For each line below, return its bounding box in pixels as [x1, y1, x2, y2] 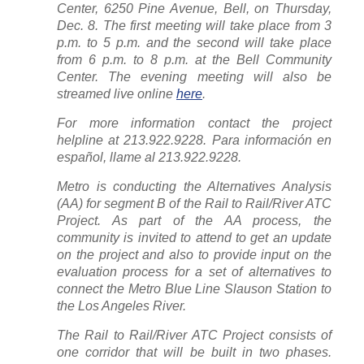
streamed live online [57, 86, 176, 101]
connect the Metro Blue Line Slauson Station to [57, 281, 331, 296]
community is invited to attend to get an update [57, 230, 331, 245]
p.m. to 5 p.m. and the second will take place [57, 35, 331, 50]
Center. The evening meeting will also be [57, 69, 331, 84]
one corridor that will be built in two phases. [57, 344, 331, 359]
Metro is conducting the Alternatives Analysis [57, 179, 331, 193]
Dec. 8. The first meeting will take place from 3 [57, 18, 331, 32]
